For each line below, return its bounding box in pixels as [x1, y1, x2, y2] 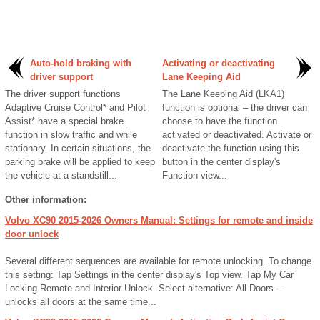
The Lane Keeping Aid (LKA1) [162, 89, 284, 99]
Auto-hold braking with [30, 58, 131, 69]
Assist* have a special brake [5, 116, 124, 126]
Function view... [162, 170, 227, 181]
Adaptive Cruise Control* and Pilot [5, 102, 146, 113]
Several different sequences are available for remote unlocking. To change [5, 256, 311, 266]
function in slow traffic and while [5, 129, 137, 140]
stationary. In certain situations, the [5, 143, 151, 154]
